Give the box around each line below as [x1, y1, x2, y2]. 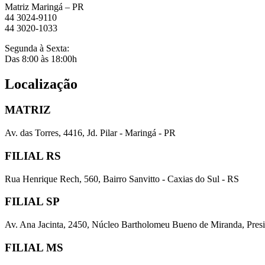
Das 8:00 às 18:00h [5, 53, 77, 64]
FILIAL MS [5, 241, 63, 254]
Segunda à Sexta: [5, 43, 69, 53]
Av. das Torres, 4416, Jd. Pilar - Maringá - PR [5, 128, 176, 138]
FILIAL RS [5, 149, 61, 162]
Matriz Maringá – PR [5, 1, 84, 12]
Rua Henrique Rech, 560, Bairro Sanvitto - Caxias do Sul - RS [5, 173, 239, 184]
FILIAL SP [5, 195, 60, 208]
